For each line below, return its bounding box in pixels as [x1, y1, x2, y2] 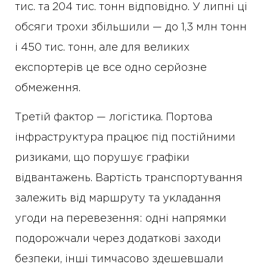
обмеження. [15, 83, 80, 94]
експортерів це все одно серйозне [15, 63, 207, 73]
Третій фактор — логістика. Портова [15, 113, 212, 123]
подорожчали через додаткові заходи [15, 234, 221, 244]
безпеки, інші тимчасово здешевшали [15, 254, 223, 265]
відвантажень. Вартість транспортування [15, 173, 243, 184]
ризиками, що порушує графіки [15, 153, 190, 163]
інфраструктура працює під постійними [15, 133, 235, 143]
